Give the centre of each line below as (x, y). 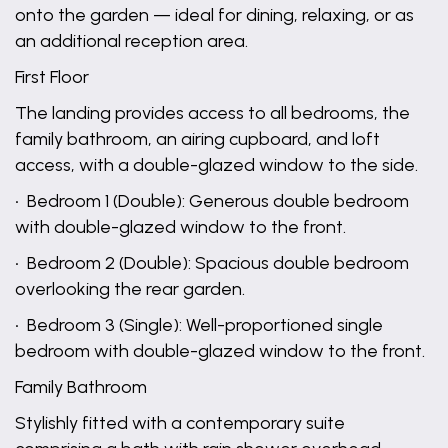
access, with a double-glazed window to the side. (216, 165)
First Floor (52, 77)
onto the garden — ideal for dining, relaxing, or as (214, 15)
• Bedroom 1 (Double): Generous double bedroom (212, 201)
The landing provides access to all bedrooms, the (212, 113)
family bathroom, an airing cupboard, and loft (197, 139)
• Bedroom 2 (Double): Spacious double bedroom (212, 263)
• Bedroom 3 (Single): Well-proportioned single (199, 325)
